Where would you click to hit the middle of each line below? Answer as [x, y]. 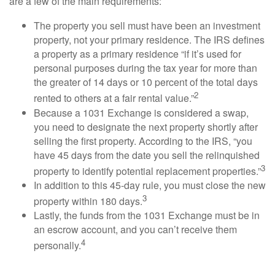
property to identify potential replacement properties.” [147, 171]
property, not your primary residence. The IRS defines [149, 40]
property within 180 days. [88, 201]
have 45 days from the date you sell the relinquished [147, 155]
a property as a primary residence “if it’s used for [137, 54]
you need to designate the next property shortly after [146, 126]
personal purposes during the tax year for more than [145, 68]
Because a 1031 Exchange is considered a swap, [141, 112]
